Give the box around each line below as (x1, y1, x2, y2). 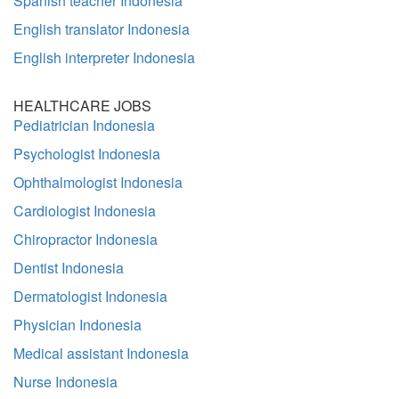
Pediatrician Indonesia (13, 115, 155, 135)
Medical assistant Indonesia (13, 343, 189, 363)
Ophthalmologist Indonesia (13, 172, 183, 192)
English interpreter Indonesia (13, 47, 195, 68)
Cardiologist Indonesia (13, 200, 156, 221)
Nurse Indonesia (13, 371, 118, 392)
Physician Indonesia (13, 314, 142, 335)
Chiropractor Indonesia (13, 229, 158, 249)
